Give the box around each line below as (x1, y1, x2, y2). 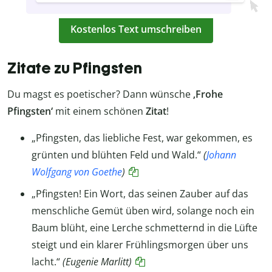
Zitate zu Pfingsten (7, 58, 143, 77)
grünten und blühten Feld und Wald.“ (32, 148, 203, 161)
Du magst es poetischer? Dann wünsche (7, 87, 193, 101)
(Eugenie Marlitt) (63, 254, 132, 268)
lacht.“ (32, 254, 63, 268)
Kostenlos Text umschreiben (70, 22, 202, 36)
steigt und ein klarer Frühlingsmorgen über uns (32, 237, 248, 251)
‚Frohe (193, 87, 223, 101)
